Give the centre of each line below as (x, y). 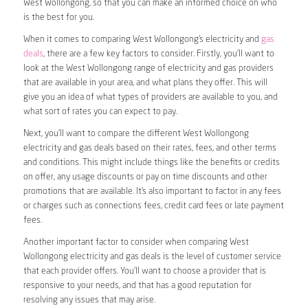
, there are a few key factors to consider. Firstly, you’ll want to (158, 54)
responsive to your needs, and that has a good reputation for (137, 286)
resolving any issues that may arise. (89, 300)
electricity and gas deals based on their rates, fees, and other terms (150, 148)
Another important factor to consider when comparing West (136, 243)
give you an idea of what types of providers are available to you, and (150, 98)
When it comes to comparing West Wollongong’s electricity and (142, 40)
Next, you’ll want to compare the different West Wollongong (136, 134)
